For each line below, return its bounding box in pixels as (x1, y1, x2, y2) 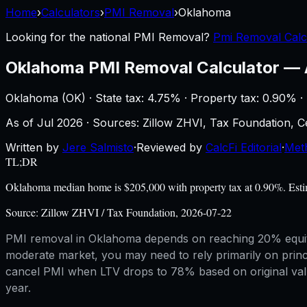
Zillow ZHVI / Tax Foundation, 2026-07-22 (41, 204, 232, 219)
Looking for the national (5, 30, 134, 44)
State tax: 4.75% (95, 90, 181, 105)
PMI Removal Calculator (88, 57, 280, 77)
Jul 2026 (37, 115, 83, 130)
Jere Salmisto (62, 140, 134, 154)
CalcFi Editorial (206, 140, 282, 154)
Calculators (41, 5, 100, 19)
